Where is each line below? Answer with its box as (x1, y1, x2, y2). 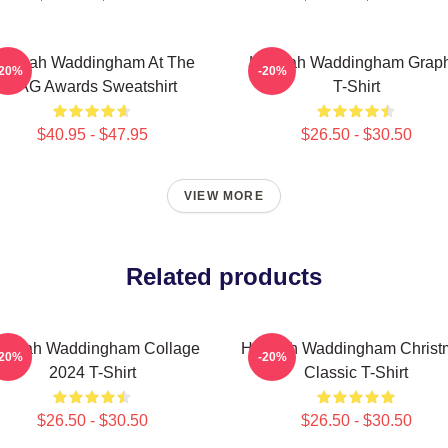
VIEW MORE (184, 189, 264, 203)
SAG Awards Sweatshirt (7, 78, 177, 95)
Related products (126, 263, 322, 290)
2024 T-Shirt (48, 364, 136, 381)
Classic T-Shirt (304, 364, 408, 381)
